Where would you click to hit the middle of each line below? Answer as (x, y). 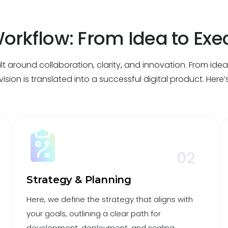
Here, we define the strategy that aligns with (110, 199)
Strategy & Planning (79, 180)
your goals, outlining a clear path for (94, 213)
